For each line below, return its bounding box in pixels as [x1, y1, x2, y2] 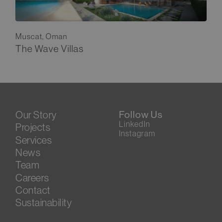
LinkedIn [118, 119, 150, 129]
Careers [15, 171, 49, 183]
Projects [15, 121, 51, 133]
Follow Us [118, 109, 163, 120]
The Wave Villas [15, 43, 84, 55]
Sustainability [15, 197, 72, 209]
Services [15, 134, 52, 146]
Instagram [118, 129, 156, 138]
